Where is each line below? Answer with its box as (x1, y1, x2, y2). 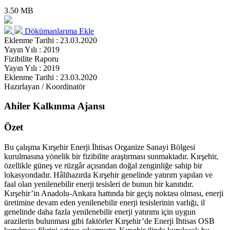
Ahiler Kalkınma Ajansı (4, 101, 105, 112)
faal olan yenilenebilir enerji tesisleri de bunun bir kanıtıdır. (4, 179, 194, 188)
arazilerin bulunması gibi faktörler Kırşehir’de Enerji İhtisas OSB (4, 216, 215, 225)
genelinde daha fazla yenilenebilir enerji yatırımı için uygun (4, 207, 196, 216)
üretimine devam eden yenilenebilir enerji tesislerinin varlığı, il (4, 198, 205, 207)
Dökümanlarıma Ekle (25, 26, 94, 35)
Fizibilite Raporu (4, 54, 59, 63)
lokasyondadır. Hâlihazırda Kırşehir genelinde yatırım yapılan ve (4, 170, 213, 179)
